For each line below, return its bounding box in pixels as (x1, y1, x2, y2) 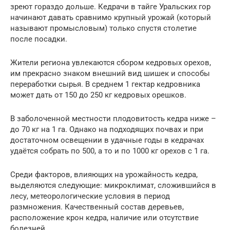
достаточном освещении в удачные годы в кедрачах (10, 135, 204, 145)
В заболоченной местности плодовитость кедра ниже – (10, 113, 216, 123)
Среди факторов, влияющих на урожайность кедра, (10, 169, 198, 179)
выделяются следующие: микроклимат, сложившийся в (10, 180, 216, 190)
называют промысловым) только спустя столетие (10, 23, 197, 33)
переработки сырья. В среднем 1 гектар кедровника (10, 79, 200, 89)
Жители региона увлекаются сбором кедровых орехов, (10, 57, 211, 67)
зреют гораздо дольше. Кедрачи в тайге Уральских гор (10, 2, 210, 11)
